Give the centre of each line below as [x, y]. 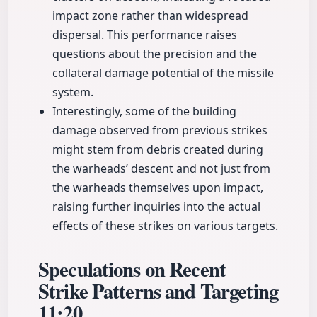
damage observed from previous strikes [160, 131]
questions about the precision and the [155, 54]
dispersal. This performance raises [145, 35]
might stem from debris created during [158, 150]
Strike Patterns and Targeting [158, 291]
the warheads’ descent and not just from [161, 169]
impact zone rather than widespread [150, 16]
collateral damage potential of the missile [163, 73]
